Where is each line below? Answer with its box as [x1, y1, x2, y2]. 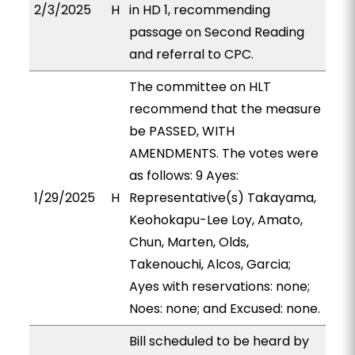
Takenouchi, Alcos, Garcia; [128, 255, 291, 273]
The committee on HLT [128, 78, 271, 96]
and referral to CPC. [128, 45, 254, 63]
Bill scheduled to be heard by [128, 332, 309, 350]
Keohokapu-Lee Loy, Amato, [128, 211, 303, 229]
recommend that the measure [128, 100, 321, 118]
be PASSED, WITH [128, 122, 235, 140]
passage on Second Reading [128, 23, 304, 41]
